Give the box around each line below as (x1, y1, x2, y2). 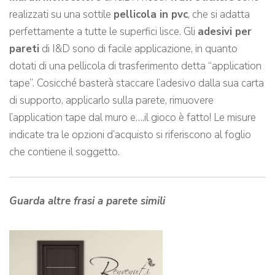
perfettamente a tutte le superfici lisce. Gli (9, 25, 198, 39)
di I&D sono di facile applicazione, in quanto (39, 42, 238, 56)
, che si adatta (188, 7, 250, 22)
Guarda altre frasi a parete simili (9, 194, 165, 209)
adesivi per (198, 25, 252, 39)
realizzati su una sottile (9, 7, 114, 22)
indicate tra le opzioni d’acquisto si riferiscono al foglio (9, 128, 251, 142)
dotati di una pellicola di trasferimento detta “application (9, 59, 261, 74)
